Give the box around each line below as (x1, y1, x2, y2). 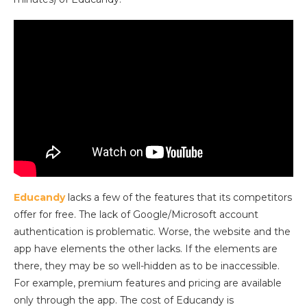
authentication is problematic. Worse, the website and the (14, 225, 291, 238)
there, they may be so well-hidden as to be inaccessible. (14, 259, 280, 272)
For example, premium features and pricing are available (14, 276, 282, 289)
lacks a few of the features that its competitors (65, 191, 292, 204)
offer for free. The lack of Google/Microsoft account (14, 208, 258, 221)
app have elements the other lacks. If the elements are (14, 242, 278, 255)
